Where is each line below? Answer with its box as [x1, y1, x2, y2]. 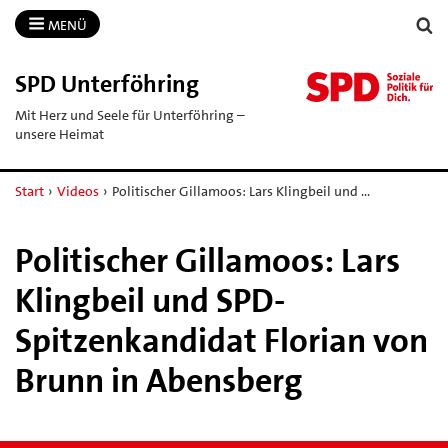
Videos [56, 181, 99, 200]
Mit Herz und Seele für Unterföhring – [15, 105, 245, 124]
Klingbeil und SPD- [15, 278, 285, 323]
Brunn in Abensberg [15, 358, 303, 403]
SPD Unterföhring [15, 67, 199, 100]
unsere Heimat [15, 124, 104, 143]
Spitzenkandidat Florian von [15, 318, 428, 363]
